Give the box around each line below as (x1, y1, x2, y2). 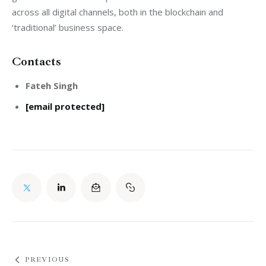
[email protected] (25, 100, 104, 112)
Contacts (12, 54, 61, 69)
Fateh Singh (25, 80, 78, 92)
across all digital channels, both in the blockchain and (12, 6, 226, 18)
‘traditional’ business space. (12, 21, 123, 34)
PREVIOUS (24, 255, 70, 264)
